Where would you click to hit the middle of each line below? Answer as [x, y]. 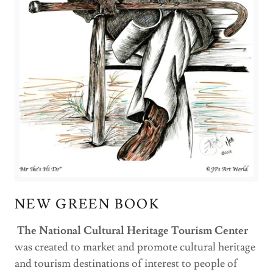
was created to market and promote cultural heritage [135, 247]
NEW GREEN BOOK [87, 204]
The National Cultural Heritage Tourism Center [133, 230]
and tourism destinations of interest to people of [126, 263]
